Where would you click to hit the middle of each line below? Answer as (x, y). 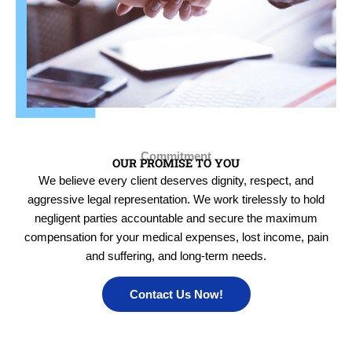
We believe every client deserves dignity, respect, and (176, 180)
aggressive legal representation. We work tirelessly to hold (176, 199)
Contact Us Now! (176, 295)
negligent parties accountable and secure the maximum (176, 218)
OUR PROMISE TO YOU (176, 163)
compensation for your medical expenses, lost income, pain (176, 237)
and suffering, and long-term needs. (176, 256)
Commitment (176, 156)
